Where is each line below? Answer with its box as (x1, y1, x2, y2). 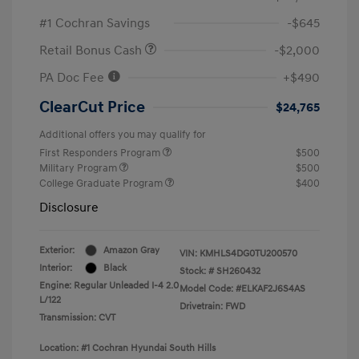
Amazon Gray (103, 244, 159, 256)
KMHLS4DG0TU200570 (200, 247, 297, 260)
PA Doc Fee (39, 69, 107, 86)
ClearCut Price (39, 97, 145, 117)
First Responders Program (39, 146, 163, 159)
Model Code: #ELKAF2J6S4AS (179, 282, 305, 295)
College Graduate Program (39, 176, 165, 190)
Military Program (39, 161, 119, 175)
